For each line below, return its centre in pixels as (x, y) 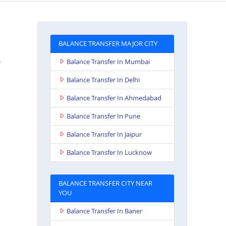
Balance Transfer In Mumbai (108, 61)
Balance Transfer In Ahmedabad (114, 98)
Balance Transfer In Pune (103, 116)
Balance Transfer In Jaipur (104, 134)
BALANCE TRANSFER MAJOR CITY (108, 43)
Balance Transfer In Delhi (103, 79)
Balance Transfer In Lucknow (109, 152)
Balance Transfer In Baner (104, 211)
